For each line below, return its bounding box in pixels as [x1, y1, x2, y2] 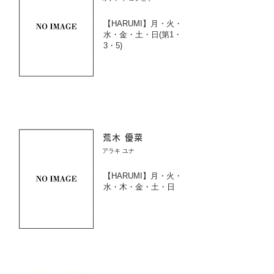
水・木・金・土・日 [103, 182, 175, 191]
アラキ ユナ [102, 147, 135, 154]
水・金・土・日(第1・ [103, 30, 182, 39]
